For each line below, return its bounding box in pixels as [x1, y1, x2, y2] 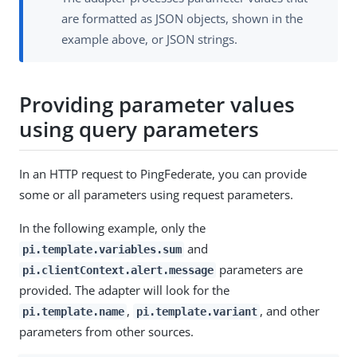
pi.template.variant [135, 304, 257, 318]
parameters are [216, 261, 304, 277]
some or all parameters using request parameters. [19, 186, 293, 202]
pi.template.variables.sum [22, 242, 182, 256]
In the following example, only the [19, 219, 206, 236]
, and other [260, 302, 320, 319]
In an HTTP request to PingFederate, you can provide [19, 165, 307, 182]
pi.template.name [22, 304, 124, 318]
